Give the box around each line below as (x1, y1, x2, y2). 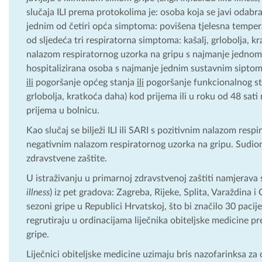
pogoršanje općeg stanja (33, 77, 137, 87)
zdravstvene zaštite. (26, 153, 107, 163)
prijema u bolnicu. (26, 105, 99, 115)
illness (26, 187, 50, 197)
